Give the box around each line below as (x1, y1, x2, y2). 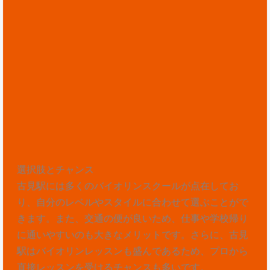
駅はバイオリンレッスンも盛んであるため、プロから (16, 245, 248, 257)
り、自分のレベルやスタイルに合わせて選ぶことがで (16, 196, 248, 209)
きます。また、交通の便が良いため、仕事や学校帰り (16, 212, 248, 225)
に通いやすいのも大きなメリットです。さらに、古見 (16, 228, 248, 241)
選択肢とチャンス (16, 163, 94, 176)
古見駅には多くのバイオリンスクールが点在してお (16, 180, 239, 192)
